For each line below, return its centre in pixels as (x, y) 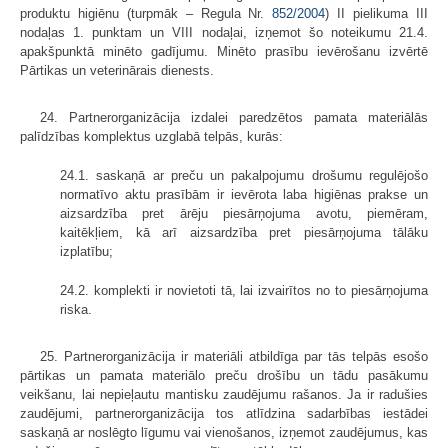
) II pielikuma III (377, 13)
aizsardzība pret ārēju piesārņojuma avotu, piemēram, (244, 213)
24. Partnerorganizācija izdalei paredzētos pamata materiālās (234, 117)
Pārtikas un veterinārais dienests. (117, 70)
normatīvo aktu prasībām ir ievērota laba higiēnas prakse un (244, 194)
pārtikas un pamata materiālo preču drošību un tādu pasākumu (224, 375)
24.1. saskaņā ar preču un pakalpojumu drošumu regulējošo (244, 175)
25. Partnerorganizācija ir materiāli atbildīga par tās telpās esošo (234, 356)
